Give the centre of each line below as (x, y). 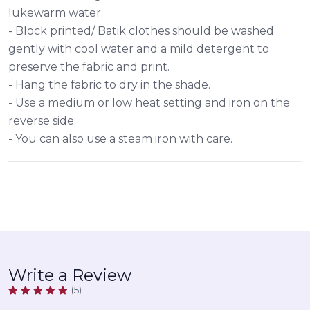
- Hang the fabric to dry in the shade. (109, 84)
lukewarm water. (56, 12)
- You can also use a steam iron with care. (120, 138)
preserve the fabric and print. (89, 66)
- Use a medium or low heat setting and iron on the (149, 102)
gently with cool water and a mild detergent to (139, 48)
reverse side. (42, 120)
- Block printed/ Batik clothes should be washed (141, 30)
